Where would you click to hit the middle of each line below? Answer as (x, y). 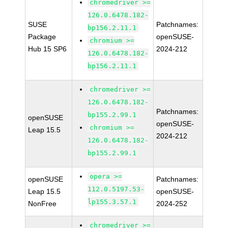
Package (42, 37)
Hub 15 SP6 (48, 49)
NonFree (42, 204)
